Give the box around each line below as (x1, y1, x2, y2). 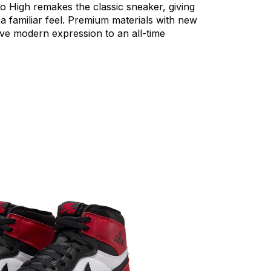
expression (52, 27, 102, 39)
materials (112, 14, 153, 26)
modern (13, 27, 49, 39)
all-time (132, 27, 165, 39)
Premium (68, 14, 109, 26)
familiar (9, 14, 42, 26)
